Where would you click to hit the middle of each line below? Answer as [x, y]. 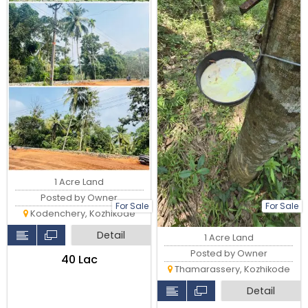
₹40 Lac [79, 260]
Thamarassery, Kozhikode [231, 269]
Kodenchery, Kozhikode [81, 214]
